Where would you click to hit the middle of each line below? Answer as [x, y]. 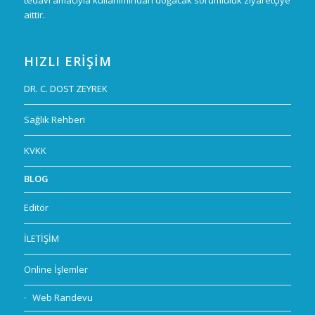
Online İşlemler [56, 270]
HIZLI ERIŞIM [67, 62]
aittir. [34, 14]
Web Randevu [62, 298]
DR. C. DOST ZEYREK [65, 89]
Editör [36, 208]
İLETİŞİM [41, 239]
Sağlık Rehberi [54, 120]
